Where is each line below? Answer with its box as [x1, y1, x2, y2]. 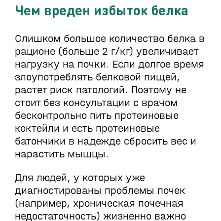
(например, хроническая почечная [15, 197, 184, 210]
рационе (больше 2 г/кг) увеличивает [15, 45, 198, 58]
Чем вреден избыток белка [15, 1, 188, 19]
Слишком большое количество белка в [15, 32, 205, 45]
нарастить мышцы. [15, 147, 109, 160]
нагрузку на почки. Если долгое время [15, 58, 204, 71]
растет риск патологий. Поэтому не [15, 83, 186, 96]
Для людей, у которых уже [15, 171, 145, 184]
